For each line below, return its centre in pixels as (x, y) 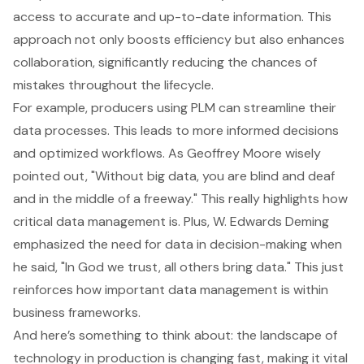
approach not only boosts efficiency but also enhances (179, 39)
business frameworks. (77, 312)
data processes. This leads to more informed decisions (176, 130)
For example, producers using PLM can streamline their (175, 107)
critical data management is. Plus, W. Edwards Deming (171, 221)
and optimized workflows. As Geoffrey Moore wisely (167, 153)
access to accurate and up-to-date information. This (172, 16)
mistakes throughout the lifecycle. (113, 84)
